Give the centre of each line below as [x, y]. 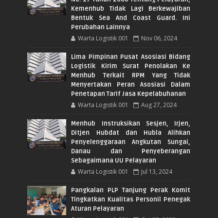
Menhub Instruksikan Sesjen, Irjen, [131, 123]
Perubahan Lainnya [101, 27]
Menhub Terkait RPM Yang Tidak [131, 75]
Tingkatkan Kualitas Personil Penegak [131, 199]
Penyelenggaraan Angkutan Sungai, [131, 142]
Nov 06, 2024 [159, 38]
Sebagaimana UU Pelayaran [114, 160]
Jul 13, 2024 [157, 171]
